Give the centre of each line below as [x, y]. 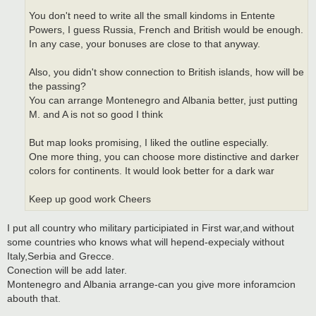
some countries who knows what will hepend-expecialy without [146, 242]
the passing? [57, 87]
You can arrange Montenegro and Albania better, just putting [163, 101]
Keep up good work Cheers [90, 200]
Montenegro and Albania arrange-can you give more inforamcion [151, 284]
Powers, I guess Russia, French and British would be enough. [166, 30]
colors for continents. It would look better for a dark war [152, 171]
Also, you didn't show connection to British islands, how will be [166, 73]
